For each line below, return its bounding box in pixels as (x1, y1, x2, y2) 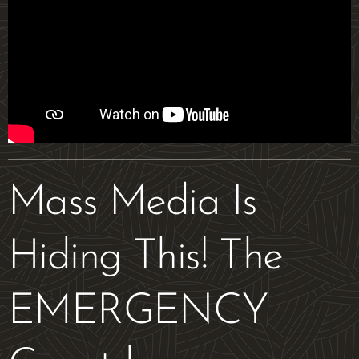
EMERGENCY (8, 290, 268, 333)
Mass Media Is (8, 181, 257, 224)
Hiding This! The (8, 236, 283, 279)
